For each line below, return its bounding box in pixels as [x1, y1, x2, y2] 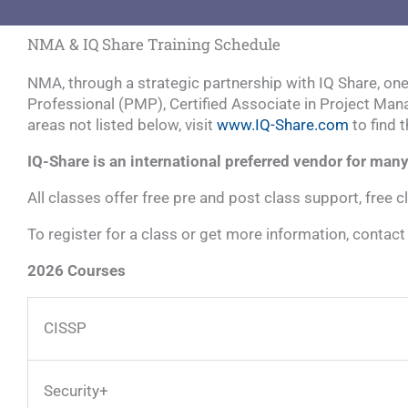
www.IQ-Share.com [217, 115, 349, 134]
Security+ [44, 381, 108, 400]
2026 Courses [27, 260, 126, 280]
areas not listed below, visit [27, 115, 217, 134]
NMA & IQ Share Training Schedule [27, 33, 280, 55]
